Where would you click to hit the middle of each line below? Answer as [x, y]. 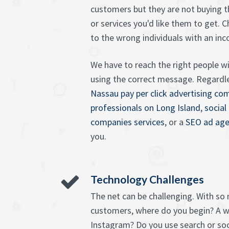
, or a [175, 122]
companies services [128, 122]
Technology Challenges [147, 179]
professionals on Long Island [145, 108]
